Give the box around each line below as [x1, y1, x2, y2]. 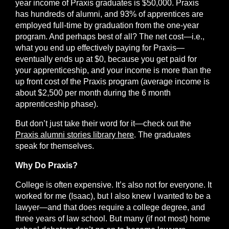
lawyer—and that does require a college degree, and [15, 203, 205, 212]
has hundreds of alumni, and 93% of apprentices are [15, 10, 203, 18]
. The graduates [134, 130, 191, 139]
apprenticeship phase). [15, 100, 98, 108]
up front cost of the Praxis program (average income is [15, 77, 210, 86]
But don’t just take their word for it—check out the [15, 119, 191, 128]
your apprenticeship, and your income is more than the [15, 66, 211, 75]
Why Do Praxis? [15, 161, 78, 170]
